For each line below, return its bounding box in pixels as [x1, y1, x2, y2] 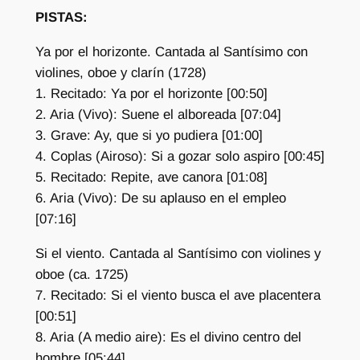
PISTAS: [35, 10, 88, 26]
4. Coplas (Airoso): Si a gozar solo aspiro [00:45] [35, 149, 325, 165]
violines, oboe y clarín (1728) [35, 65, 207, 81]
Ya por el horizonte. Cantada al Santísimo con [35, 44, 308, 60]
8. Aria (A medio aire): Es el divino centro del [35, 329, 301, 345]
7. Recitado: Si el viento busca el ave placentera [35, 287, 321, 303]
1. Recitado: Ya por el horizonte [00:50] [35, 86, 268, 102]
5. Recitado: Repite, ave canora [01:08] [35, 170, 268, 186]
